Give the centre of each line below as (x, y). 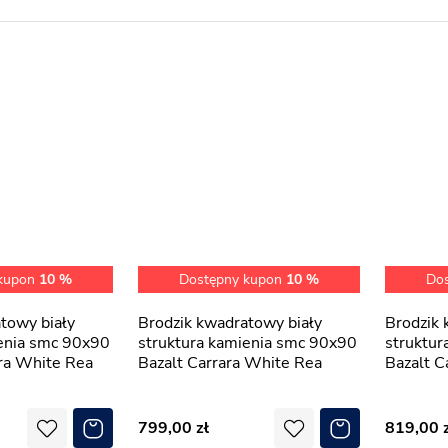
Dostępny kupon (232, 279)
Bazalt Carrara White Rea (230, 363)
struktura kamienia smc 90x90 (247, 343)
